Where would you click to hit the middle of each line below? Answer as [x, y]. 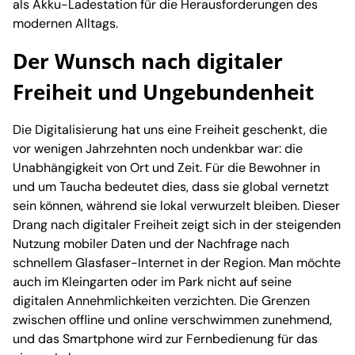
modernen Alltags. [65, 24]
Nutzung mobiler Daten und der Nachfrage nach [151, 244]
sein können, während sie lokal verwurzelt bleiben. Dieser [176, 206]
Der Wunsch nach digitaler [148, 61]
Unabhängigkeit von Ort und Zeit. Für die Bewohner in [166, 168]
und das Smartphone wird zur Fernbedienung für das [165, 339]
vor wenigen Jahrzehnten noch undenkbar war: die [158, 149]
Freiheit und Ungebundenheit [163, 92]
